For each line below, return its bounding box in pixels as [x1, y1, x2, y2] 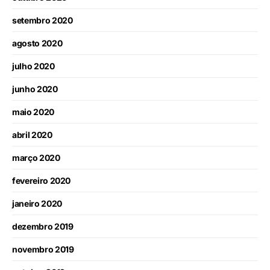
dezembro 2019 [12, 221, 74, 232]
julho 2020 [12, 61, 55, 72]
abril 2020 [12, 130, 52, 140]
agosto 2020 [12, 38, 63, 49]
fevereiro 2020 [12, 175, 71, 186]
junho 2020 [12, 84, 58, 95]
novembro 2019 [12, 244, 74, 255]
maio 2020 [12, 107, 54, 118]
